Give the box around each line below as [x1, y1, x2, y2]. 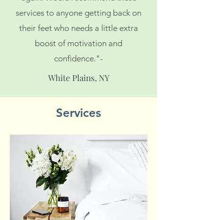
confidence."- [54, 54, 103, 63]
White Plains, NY [48, 72, 110, 83]
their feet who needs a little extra [19, 23, 138, 33]
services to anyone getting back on [16, 8, 141, 18]
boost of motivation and [35, 38, 122, 48]
